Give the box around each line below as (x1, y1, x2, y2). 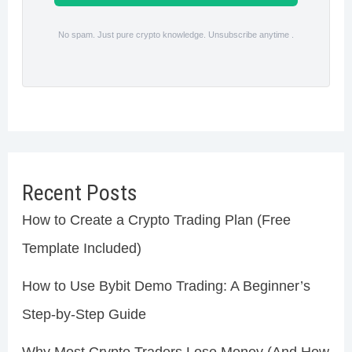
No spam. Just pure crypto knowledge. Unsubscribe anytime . (58, 30, 294, 40)
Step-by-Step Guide (21, 306, 146, 323)
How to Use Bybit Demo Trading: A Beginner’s (21, 278, 310, 295)
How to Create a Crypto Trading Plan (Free (21, 212, 291, 229)
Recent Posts (21, 180, 137, 207)
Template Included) (21, 240, 141, 257)
